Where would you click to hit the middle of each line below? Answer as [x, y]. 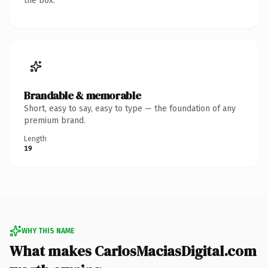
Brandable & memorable [83, 95]
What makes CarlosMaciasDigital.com [133, 251]
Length [35, 138]
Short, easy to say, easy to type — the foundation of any [130, 108]
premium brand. [55, 120]
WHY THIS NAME [48, 231]
